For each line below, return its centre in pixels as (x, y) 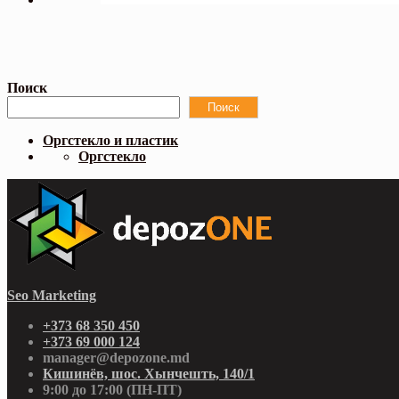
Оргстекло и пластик (110, 140)
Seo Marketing (52, 296)
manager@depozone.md (116, 358)
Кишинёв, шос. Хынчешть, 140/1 (149, 374)
